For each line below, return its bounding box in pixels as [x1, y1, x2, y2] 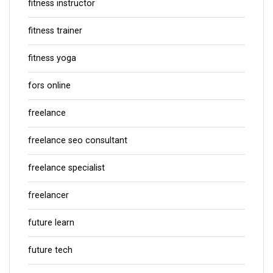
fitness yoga [28, 52, 76, 63]
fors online [28, 80, 71, 91]
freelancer [28, 190, 69, 200]
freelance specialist [28, 162, 105, 173]
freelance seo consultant [28, 135, 127, 146]
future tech [28, 244, 73, 255]
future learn [28, 217, 74, 228]
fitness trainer [28, 25, 82, 36]
